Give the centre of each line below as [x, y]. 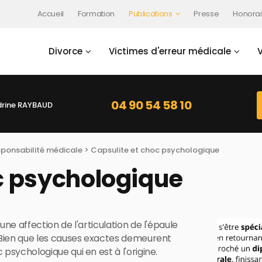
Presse [206, 14]
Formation [96, 14]
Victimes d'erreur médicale [170, 51]
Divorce [65, 51]
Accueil [51, 14]
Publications [150, 14]
